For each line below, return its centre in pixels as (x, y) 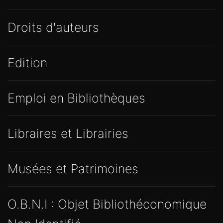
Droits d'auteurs (53, 28)
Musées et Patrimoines (73, 169)
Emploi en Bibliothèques (76, 98)
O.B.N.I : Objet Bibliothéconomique (107, 204)
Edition (27, 63)
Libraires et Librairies (68, 134)
